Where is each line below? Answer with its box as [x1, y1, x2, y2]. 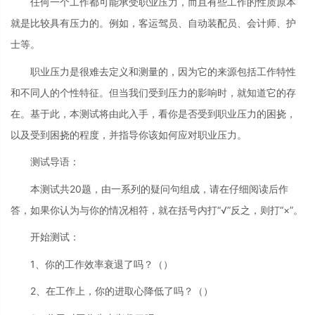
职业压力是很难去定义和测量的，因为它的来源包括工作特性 [30, 65, 296, 77]
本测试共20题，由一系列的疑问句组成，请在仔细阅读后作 [30, 182, 288, 195]
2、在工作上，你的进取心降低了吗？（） [30, 285, 213, 297]
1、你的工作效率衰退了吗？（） [30, 257, 173, 270]
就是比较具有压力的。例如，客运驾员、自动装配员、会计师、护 [11, 17, 296, 30]
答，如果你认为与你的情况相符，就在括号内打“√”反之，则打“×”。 [11, 203, 303, 216]
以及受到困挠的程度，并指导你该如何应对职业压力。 [11, 128, 247, 141]
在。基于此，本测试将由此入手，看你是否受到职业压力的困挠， [11, 107, 296, 120]
